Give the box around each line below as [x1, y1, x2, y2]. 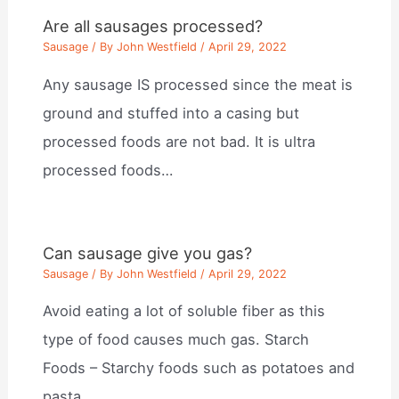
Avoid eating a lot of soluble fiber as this [43, 302, 326, 321]
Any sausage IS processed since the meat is [43, 75, 354, 94]
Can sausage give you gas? [43, 242, 253, 263]
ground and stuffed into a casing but [43, 103, 300, 122]
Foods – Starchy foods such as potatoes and [43, 359, 355, 378]
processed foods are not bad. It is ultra [43, 132, 316, 151]
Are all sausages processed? [43, 16, 264, 37]
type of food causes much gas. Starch [43, 330, 310, 349]
